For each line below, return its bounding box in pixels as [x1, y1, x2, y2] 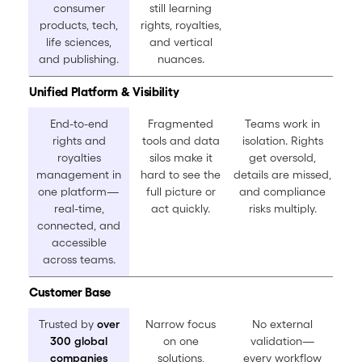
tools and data [141, 134, 220, 148]
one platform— [38, 185, 120, 199]
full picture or [145, 185, 216, 199]
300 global [50, 335, 107, 348]
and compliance [239, 185, 326, 199]
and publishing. [39, 53, 119, 66]
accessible [51, 236, 107, 250]
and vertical [149, 36, 213, 49]
